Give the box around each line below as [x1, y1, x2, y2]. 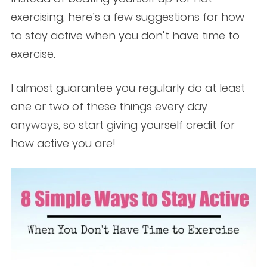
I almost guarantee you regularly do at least [10, 80, 245, 96]
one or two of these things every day [10, 99, 207, 114]
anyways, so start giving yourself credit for [10, 117, 235, 133]
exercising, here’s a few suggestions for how [10, 10, 244, 25]
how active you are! [10, 136, 116, 151]
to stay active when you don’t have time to [10, 28, 240, 44]
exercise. [10, 46, 55, 62]
